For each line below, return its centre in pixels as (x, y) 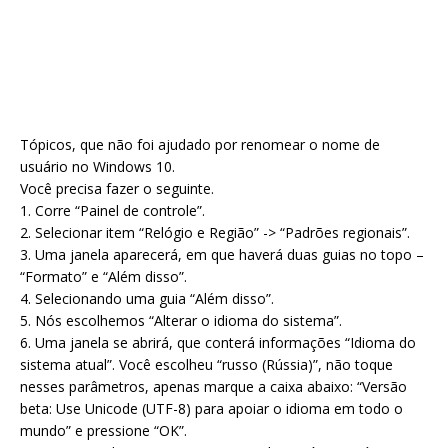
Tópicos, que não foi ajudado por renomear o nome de (200, 145)
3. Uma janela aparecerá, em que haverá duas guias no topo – (222, 255)
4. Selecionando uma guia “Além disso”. (147, 299)
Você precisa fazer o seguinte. (117, 189)
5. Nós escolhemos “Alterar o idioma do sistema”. (181, 321)
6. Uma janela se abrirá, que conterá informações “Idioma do (218, 343)
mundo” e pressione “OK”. (103, 431)
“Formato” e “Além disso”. (103, 277)
